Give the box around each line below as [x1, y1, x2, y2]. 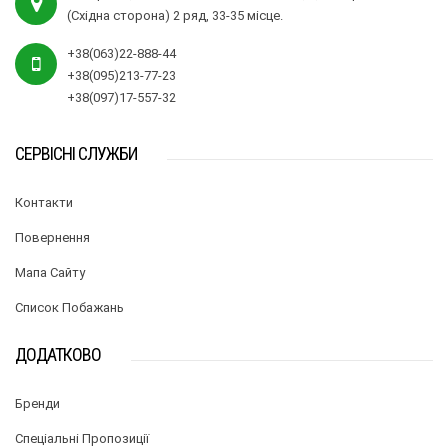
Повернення [15, 230, 90, 246]
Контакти [15, 195, 73, 211]
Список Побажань [15, 300, 124, 316]
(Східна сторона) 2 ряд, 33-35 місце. [67, 8, 283, 24]
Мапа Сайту [15, 265, 85, 281]
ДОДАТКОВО [15, 344, 101, 366]
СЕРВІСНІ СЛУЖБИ [15, 143, 137, 165]
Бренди [15, 396, 60, 412]
